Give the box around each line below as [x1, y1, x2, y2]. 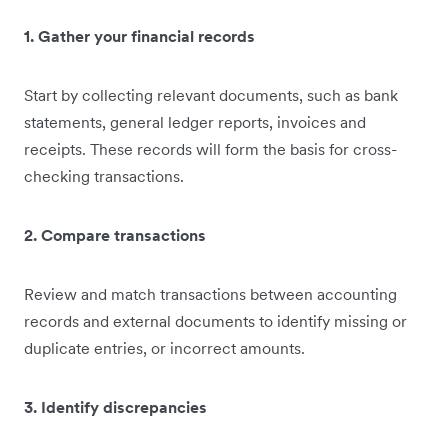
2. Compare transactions [24, 225, 206, 246]
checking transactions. [24, 166, 184, 187]
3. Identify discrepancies [24, 397, 207, 418]
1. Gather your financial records [24, 26, 255, 47]
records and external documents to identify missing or [24, 311, 407, 332]
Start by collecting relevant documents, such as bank [24, 85, 398, 106]
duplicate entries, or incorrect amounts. [24, 338, 305, 359]
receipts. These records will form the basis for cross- [24, 139, 397, 160]
